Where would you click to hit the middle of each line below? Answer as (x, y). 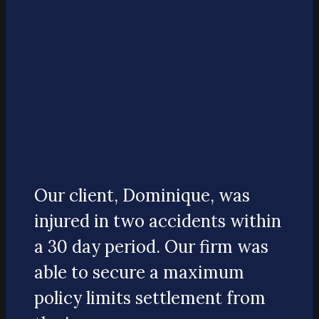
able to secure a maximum (139, 273)
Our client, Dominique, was (142, 196)
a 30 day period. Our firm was (151, 247)
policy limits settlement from (150, 298)
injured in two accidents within (158, 221)
